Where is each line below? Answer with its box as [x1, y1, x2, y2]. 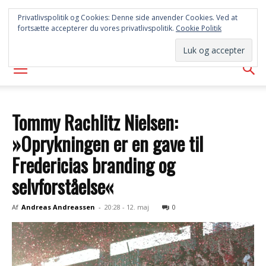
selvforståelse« [12, 172, 114, 200]
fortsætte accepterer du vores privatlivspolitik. [18, 23, 176, 33]
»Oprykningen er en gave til [12, 129, 203, 157]
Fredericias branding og [12, 151, 175, 179]
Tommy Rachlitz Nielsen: [12, 108, 178, 136]
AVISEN [109, 29, 157, 43]
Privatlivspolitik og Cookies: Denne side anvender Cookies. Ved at [18, 12, 237, 23]
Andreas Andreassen [21, 202, 95, 211]
